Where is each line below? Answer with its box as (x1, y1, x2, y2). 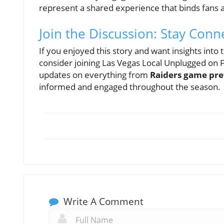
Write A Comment (61, 195, 143, 208)
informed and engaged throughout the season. (39, 81, 220, 93)
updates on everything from (39, 69, 150, 81)
